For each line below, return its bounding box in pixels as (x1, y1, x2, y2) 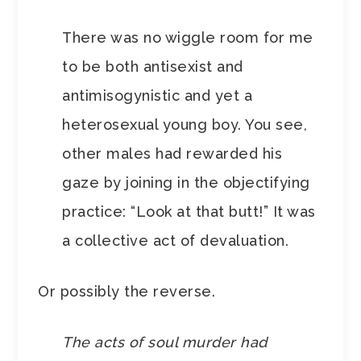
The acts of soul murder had (62, 334, 268, 351)
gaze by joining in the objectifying (62, 174, 310, 192)
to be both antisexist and (62, 58, 243, 76)
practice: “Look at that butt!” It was (62, 203, 316, 221)
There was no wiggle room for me (62, 29, 313, 47)
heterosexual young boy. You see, (62, 116, 308, 134)
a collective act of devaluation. (62, 232, 289, 250)
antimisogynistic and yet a (62, 87, 253, 105)
